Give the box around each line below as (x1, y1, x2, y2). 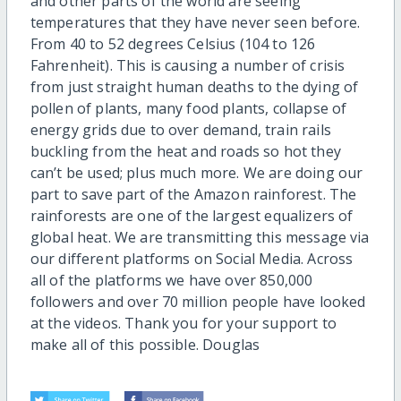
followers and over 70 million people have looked (30, 292, 366, 312)
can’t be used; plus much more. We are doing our (30, 163, 363, 183)
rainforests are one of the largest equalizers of (30, 206, 354, 226)
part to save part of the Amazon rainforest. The (30, 184, 357, 205)
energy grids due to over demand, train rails (30, 120, 331, 141)
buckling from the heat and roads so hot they (30, 141, 341, 162)
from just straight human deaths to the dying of (30, 77, 359, 98)
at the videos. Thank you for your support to (30, 313, 337, 334)
